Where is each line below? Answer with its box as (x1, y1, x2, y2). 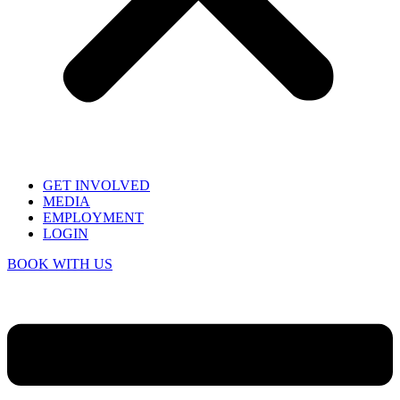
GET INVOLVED (43, 177, 150, 193)
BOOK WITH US (7, 255, 112, 271)
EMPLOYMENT (43, 209, 144, 225)
